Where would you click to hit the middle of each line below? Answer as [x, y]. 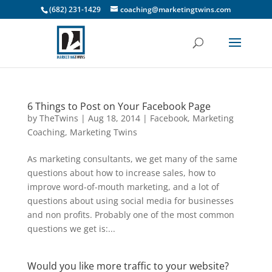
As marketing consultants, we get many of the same [132, 159]
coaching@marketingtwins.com [176, 9]
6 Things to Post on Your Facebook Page [119, 106]
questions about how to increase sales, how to [121, 173]
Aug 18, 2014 [114, 118]
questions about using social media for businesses [130, 201]
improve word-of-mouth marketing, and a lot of [123, 187]
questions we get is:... [71, 229]
